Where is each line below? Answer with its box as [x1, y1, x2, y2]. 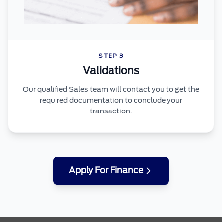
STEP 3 [98, 52, 124, 60]
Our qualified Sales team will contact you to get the [23, 85, 199, 94]
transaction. [90, 107, 132, 115]
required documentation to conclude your [40, 96, 182, 105]
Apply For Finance [69, 166, 143, 176]
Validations [83, 65, 139, 77]
